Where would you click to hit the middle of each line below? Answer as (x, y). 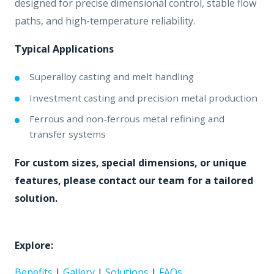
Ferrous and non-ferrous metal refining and (127, 119)
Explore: (34, 245)
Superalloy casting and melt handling (112, 77)
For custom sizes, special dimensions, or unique (131, 163)
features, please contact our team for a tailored (134, 181)
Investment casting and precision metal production (143, 98)
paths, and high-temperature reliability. (105, 20)
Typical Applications (64, 49)
